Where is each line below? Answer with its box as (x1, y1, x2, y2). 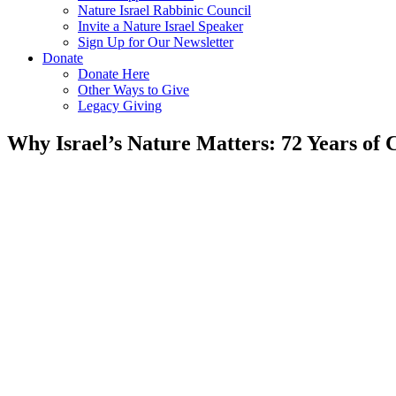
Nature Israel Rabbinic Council (78, 3, 251, 18)
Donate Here (78, 66, 149, 81)
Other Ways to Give (78, 82, 189, 97)
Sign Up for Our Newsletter (78, 34, 233, 49)
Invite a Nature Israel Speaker (78, 19, 243, 34)
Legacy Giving (78, 98, 162, 113)
